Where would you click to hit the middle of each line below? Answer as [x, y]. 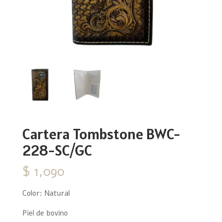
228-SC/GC [57, 150]
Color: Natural [46, 193]
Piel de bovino [45, 213]
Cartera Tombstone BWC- [101, 134]
